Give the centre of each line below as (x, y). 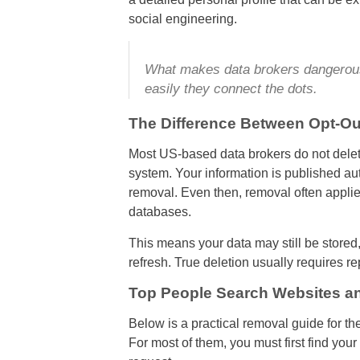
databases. (160, 212)
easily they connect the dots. (231, 89)
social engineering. (182, 19)
